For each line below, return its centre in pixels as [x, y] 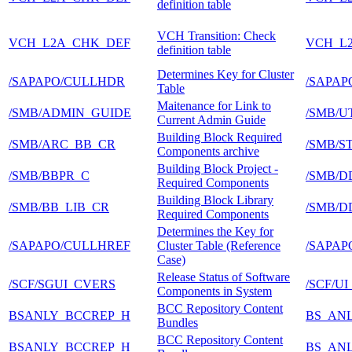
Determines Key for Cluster [225, 74]
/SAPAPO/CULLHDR [67, 81]
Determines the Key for [215, 231]
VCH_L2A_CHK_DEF [70, 42]
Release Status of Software [224, 277]
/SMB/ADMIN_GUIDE [70, 112]
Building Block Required [220, 137]
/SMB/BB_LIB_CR [59, 207]
